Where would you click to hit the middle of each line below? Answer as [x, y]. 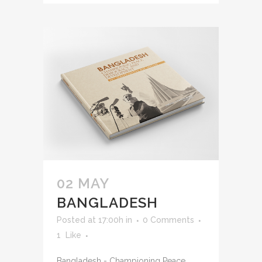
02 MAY [83, 183]
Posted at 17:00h [90, 220]
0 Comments [168, 220]
